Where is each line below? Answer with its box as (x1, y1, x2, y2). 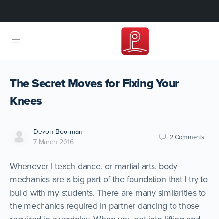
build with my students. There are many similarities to (10, 186, 206, 198)
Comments (175, 132, 204, 141)
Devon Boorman (33, 127, 83, 136)
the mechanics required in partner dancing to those (10, 199, 200, 212)
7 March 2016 (33, 137, 74, 147)
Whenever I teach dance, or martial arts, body (10, 160, 178, 172)
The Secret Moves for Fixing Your (10, 74, 179, 91)
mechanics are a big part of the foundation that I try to (10, 173, 208, 185)
